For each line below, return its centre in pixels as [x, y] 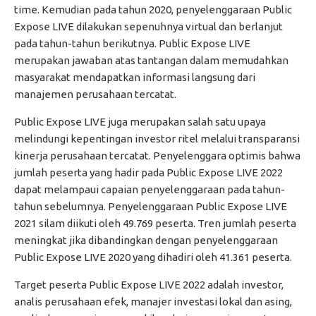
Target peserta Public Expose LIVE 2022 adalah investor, [149, 285]
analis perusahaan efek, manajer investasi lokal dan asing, [153, 302]
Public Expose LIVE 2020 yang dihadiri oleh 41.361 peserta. [153, 257]
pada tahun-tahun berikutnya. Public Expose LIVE [132, 44]
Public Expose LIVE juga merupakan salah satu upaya [140, 122]
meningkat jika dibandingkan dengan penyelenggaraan [146, 241]
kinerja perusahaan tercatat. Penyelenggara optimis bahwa [157, 156]
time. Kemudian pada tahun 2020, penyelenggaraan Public [153, 10]
